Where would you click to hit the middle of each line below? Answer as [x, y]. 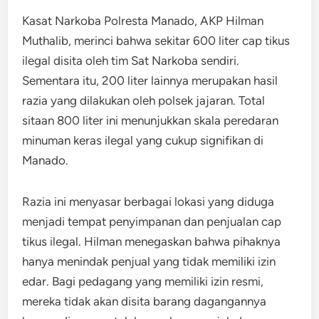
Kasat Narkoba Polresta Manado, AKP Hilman [143, 21]
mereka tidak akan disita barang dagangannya [145, 301]
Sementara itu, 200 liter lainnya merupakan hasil [150, 80]
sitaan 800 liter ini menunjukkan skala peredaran [151, 120]
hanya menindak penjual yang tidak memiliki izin [149, 261]
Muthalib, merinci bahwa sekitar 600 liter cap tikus [156, 41]
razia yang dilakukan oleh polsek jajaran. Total [144, 100]
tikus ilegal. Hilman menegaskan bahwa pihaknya [152, 241]
